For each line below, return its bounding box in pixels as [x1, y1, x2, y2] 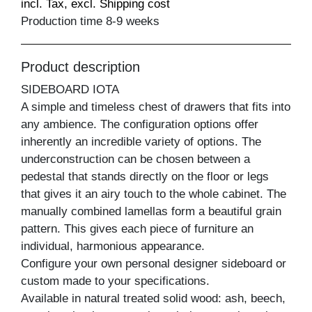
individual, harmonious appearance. [21, 240, 205, 253]
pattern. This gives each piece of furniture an [21, 222, 253, 236]
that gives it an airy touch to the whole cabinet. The [21, 187, 286, 201]
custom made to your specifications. [21, 274, 210, 288]
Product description [21, 59, 140, 75]
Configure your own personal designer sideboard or [21, 257, 286, 271]
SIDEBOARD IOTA [21, 83, 119, 97]
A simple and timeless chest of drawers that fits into [21, 100, 290, 114]
